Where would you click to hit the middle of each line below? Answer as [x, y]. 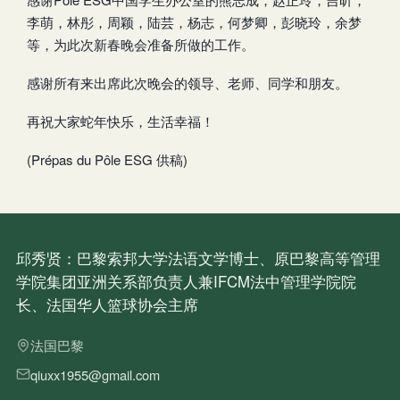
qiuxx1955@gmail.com [95, 374]
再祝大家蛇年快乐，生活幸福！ [121, 121]
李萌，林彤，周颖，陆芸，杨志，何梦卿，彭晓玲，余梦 [194, 21]
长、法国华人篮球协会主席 [107, 305]
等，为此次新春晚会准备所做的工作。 [141, 44]
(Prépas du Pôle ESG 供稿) [107, 159]
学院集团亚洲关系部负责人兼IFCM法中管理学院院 [186, 282]
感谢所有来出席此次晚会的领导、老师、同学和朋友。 [187, 82]
